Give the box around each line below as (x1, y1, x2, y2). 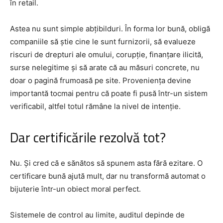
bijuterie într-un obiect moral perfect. (10, 184, 141, 194)
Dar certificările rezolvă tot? (10, 124, 166, 150)
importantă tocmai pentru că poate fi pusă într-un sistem (10, 88, 208, 98)
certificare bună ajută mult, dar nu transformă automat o (10, 171, 206, 181)
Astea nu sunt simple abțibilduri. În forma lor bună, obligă (10, 23, 210, 33)
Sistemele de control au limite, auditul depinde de (10, 210, 185, 220)
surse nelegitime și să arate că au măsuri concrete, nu (10, 62, 200, 72)
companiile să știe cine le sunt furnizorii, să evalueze (10, 36, 196, 46)
